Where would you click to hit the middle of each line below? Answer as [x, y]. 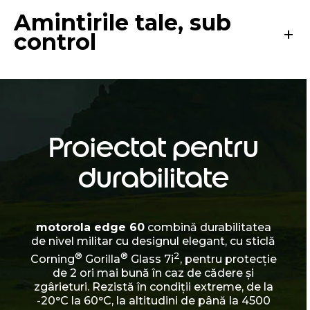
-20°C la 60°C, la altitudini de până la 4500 [153, 300]
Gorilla [101, 259]
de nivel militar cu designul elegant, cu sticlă [153, 241]
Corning [52, 259]
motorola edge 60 [90, 227]
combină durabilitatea [208, 227]
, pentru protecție [228, 259]
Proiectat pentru [153, 147]
